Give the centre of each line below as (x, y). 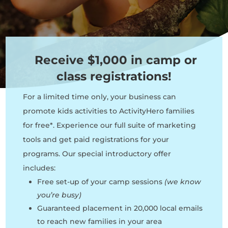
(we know (182, 181)
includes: (39, 168)
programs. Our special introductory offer (97, 153)
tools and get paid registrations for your (96, 139)
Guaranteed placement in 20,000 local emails (120, 208)
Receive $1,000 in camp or (114, 60)
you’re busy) (59, 195)
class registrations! (114, 76)
